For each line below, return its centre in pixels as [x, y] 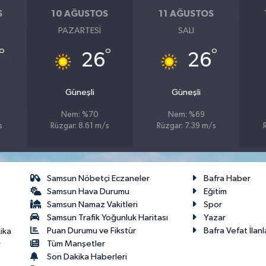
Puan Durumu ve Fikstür [92, 231]
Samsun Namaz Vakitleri [93, 205]
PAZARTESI [80, 31]
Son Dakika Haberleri [87, 257]
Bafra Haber [227, 179]
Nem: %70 [80, 115]
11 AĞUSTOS [186, 13]
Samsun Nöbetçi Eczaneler [99, 179]
